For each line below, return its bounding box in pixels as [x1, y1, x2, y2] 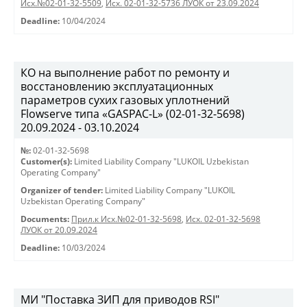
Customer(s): [21, 156, 72, 167]
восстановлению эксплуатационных [21, 79, 213, 94]
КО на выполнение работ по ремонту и [21, 65, 230, 80]
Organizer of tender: [21, 185, 103, 195]
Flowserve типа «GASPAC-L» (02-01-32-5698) [21, 106, 245, 121]
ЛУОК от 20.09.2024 [21, 225, 97, 235]
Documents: [21, 214, 69, 224]
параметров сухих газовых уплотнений [21, 93, 230, 108]
